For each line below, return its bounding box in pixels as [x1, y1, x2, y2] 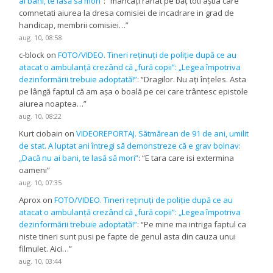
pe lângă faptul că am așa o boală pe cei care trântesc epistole [19, 86, 249, 97]
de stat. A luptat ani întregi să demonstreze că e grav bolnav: [19, 140, 241, 152]
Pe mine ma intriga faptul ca [144, 219, 247, 230]
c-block [19, 49, 45, 61]
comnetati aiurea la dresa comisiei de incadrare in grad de [19, 7, 235, 19]
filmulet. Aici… [19, 243, 69, 255]
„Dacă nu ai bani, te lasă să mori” [19, 152, 139, 164]
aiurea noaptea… [19, 98, 84, 110]
